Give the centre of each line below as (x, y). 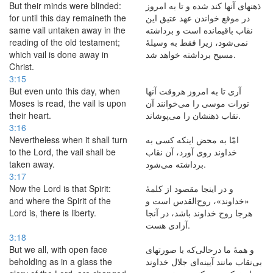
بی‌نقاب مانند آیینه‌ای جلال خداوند (204, 261)
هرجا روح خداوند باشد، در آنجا (199, 213)
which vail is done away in (59, 54)
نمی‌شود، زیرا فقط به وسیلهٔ (197, 42)
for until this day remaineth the (68, 18)
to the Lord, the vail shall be (62, 152)
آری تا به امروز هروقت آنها (193, 91)
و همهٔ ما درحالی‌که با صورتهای (200, 249)
